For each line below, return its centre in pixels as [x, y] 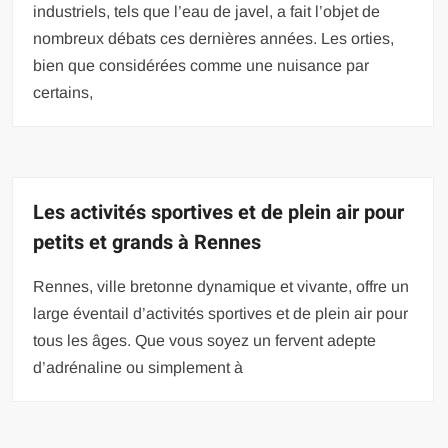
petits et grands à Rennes [147, 243]
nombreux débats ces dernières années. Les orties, [214, 39]
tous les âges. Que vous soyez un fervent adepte [205, 341]
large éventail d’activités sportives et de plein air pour [221, 314]
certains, [63, 93]
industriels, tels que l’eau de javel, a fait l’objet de [207, 12]
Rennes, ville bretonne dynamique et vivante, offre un [221, 287]
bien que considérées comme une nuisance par [201, 66]
